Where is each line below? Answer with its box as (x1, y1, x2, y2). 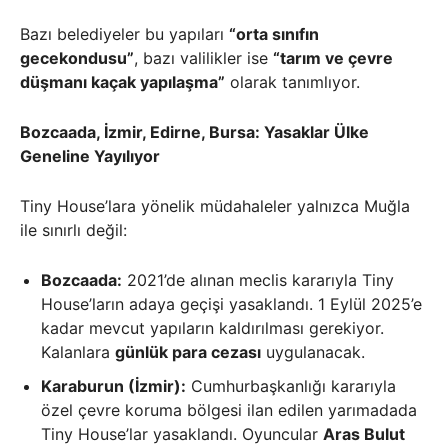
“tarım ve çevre (273, 48, 393, 69)
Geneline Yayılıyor (20, 146, 160, 167)
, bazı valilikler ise (134, 48, 273, 69)
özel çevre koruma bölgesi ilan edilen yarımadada (41, 400, 417, 421)
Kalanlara (41, 342, 115, 363)
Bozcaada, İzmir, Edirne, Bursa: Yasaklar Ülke (20, 122, 369, 143)
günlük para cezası (115, 342, 261, 363)
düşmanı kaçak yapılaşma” (20, 72, 225, 93)
